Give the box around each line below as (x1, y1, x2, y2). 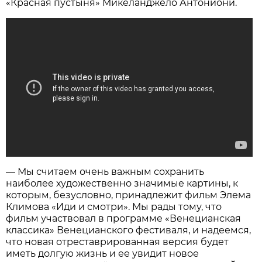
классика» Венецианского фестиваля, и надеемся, (6, 225, 251, 236)
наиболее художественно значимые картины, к (6, 178, 239, 189)
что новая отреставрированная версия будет (6, 236, 229, 248)
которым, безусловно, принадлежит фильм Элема (6, 189, 251, 201)
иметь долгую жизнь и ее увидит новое (6, 248, 199, 260)
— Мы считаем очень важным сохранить (6, 166, 205, 178)
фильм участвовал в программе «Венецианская (6, 213, 242, 225)
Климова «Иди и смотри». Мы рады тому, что (6, 201, 222, 213)
